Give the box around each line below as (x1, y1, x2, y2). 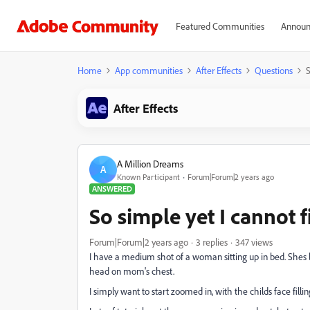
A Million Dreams (117, 157, 183, 170)
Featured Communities (175, 20, 264, 32)
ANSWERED (92, 183, 132, 194)
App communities (115, 64, 183, 76)
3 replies (196, 236, 228, 248)
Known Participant (117, 171, 180, 182)
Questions (255, 64, 293, 76)
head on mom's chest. (89, 265, 176, 277)
